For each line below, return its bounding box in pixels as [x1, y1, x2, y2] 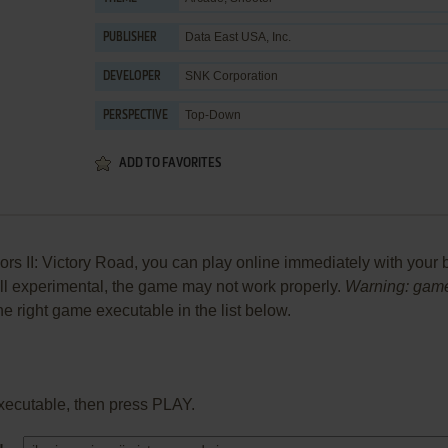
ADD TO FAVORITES [119, 157, 221, 170]
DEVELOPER [103, 71, 161, 83]
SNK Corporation [185, 69, 278, 83]
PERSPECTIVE [103, 110, 168, 122]
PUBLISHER [103, 32, 157, 44]
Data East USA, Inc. [185, 30, 291, 44]
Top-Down [185, 108, 241, 122]
